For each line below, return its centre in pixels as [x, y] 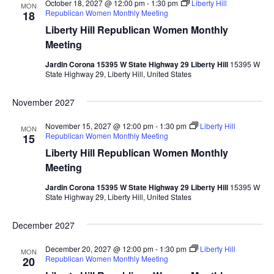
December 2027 [43, 225]
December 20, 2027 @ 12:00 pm [99, 248]
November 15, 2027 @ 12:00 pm [99, 125]
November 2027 [43, 102]
